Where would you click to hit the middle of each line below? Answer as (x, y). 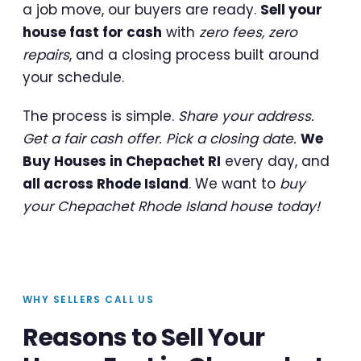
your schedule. (73, 77)
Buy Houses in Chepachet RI (122, 161)
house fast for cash (92, 32)
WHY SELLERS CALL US (89, 299)
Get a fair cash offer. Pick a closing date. (160, 138)
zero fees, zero (248, 32)
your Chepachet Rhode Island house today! (171, 206)
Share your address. (246, 116)
